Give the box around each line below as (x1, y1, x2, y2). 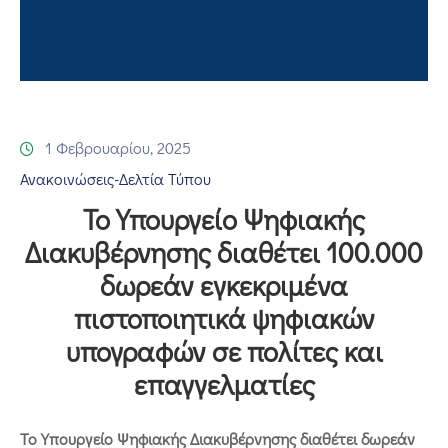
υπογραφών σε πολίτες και (65, 332, 383, 369)
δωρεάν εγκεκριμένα (100, 266, 348, 303)
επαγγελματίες (133, 365, 315, 402)
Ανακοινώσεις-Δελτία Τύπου (20, 167, 211, 189)
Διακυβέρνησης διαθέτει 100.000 (25, 233, 423, 270)
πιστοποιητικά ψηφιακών (73, 299, 375, 336)
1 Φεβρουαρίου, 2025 (45, 136, 191, 158)
